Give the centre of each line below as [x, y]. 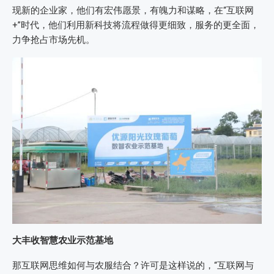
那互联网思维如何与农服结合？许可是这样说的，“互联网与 [133, 265]
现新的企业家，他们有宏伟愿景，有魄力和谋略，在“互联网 [133, 10]
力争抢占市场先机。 [54, 39]
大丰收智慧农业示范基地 [63, 240]
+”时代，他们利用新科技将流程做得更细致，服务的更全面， [136, 25]
